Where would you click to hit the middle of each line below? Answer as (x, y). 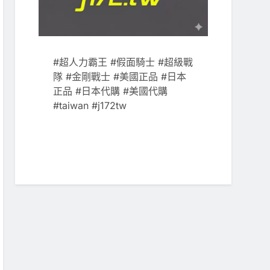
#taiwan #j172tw (90, 105)
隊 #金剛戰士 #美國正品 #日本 (120, 77)
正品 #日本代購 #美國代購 (111, 91)
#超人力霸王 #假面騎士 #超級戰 (123, 62)
